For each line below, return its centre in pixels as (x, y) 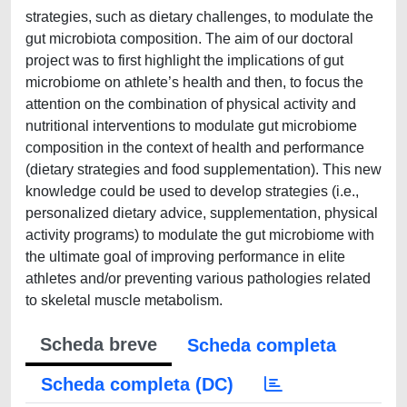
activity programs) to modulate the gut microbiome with (200, 235)
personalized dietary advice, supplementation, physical (202, 213)
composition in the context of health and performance (195, 148)
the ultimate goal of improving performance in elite (185, 257)
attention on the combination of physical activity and (191, 104)
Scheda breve (99, 344)
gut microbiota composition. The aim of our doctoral (189, 39)
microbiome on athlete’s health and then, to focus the (194, 82)
